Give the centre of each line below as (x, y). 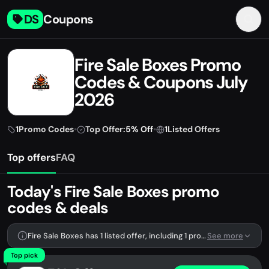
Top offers (32, 157)
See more (225, 236)
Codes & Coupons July (161, 82)
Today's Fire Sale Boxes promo (113, 192)
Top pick (24, 255)
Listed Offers (194, 129)
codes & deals (58, 208)
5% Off (139, 129)
